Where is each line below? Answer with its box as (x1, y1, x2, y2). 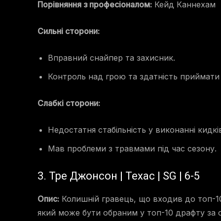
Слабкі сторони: (37, 98, 100, 109)
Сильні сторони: (37, 26, 100, 37)
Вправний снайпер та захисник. (48, 53, 175, 63)
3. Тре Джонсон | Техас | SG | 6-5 (37, 170, 200, 183)
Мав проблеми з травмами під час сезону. (48, 144, 217, 154)
